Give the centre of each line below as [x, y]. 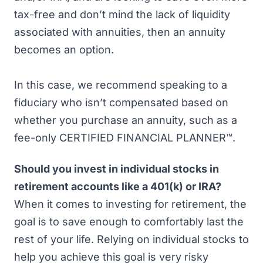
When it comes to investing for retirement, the [130, 204]
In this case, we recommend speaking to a [121, 85]
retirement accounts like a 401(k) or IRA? [118, 186]
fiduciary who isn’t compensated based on [121, 102]
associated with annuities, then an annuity [120, 32]
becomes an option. [65, 50]
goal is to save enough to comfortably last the [129, 221]
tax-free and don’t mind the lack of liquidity [122, 14]
